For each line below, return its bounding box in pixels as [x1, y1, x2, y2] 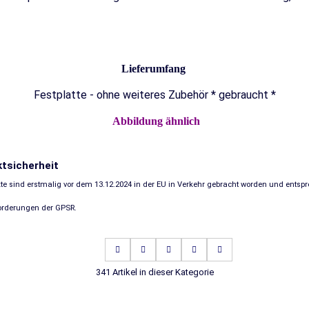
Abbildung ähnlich [112, 115, 200, 127]
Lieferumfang [121, 63, 186, 74]
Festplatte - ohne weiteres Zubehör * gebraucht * [33, 88, 276, 101]
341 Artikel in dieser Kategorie [95, 267, 214, 277]
